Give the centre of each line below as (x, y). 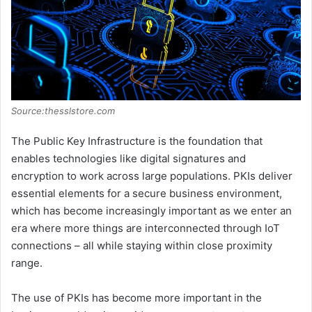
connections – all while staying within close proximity (142, 246)
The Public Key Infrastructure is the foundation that (137, 141)
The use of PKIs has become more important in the (136, 298)
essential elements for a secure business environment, (147, 194)
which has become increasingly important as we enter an (151, 211)
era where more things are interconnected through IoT (146, 228)
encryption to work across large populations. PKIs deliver (152, 176)
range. (27, 263)
